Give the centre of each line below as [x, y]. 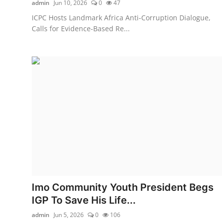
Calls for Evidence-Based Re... [81, 28]
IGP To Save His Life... [84, 200]
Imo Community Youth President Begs [123, 187]
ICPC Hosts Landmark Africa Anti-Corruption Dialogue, [121, 17]
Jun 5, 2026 [69, 215]
